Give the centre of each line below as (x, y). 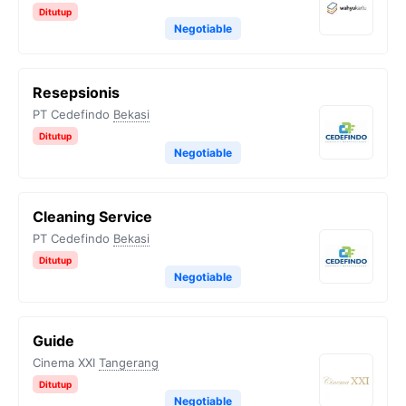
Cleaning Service (92, 217)
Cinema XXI (64, 362)
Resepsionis (76, 92)
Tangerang (129, 362)
